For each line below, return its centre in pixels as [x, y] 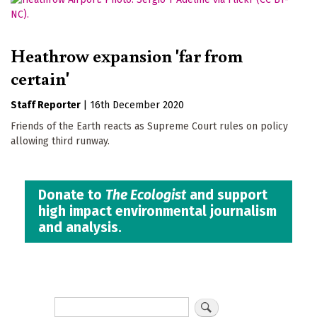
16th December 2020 [137, 105]
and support [227, 195]
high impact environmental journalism [158, 212]
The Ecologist [146, 195]
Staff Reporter [46, 105]
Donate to [72, 195]
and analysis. [80, 228]
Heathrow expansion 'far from [127, 55]
